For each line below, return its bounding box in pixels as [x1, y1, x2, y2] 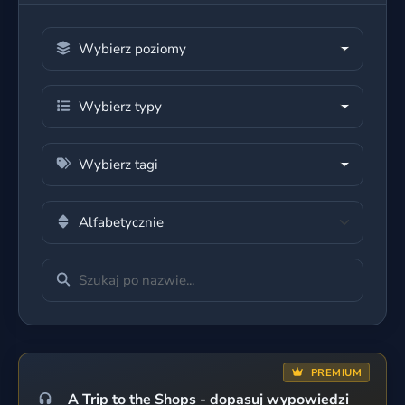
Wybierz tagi [79, 155, 158, 174]
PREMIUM [307, 366, 362, 380]
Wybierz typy [79, 98, 162, 116]
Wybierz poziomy [79, 40, 186, 58]
